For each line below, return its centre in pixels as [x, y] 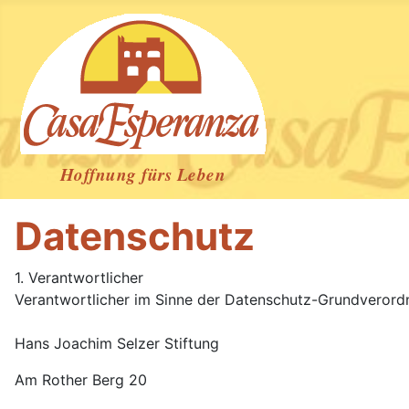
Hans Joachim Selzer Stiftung [117, 343]
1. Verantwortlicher [79, 278]
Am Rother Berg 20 [81, 380]
